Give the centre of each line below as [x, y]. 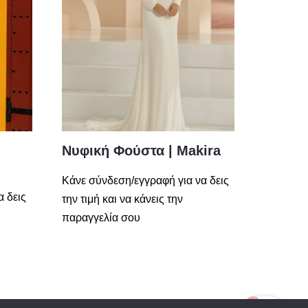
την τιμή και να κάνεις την [123, 199]
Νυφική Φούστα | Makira [142, 151]
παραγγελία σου [101, 218]
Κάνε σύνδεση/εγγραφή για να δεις [146, 181]
